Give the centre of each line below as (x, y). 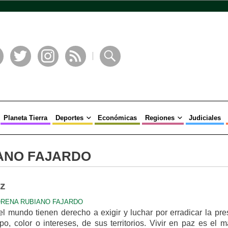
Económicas (117, 118)
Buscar (111, 71)
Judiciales (205, 118)
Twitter (21, 71)
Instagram (53, 71)
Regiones (160, 118)
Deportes (69, 118)
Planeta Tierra (25, 118)
